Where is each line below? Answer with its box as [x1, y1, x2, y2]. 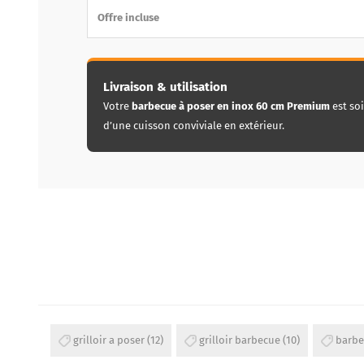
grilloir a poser [72, 333, 145, 346]
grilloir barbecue [198, 333, 280, 346]
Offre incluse [97, 11, 159, 24]
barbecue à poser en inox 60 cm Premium [132, 99, 330, 112]
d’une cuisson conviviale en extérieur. [103, 119, 284, 132]
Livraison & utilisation [103, 79, 227, 94]
